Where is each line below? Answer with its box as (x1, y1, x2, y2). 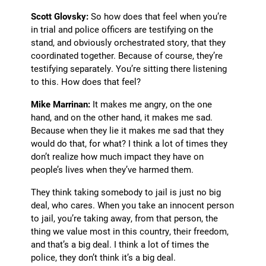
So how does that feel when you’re (88, 10, 227, 23)
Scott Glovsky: (31, 10, 89, 23)
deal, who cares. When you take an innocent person (31, 199, 235, 211)
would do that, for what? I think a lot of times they (31, 137, 228, 150)
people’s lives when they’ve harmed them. (31, 163, 194, 176)
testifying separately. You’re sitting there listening (31, 62, 227, 75)
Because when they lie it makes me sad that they (31, 124, 224, 137)
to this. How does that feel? (31, 75, 141, 88)
